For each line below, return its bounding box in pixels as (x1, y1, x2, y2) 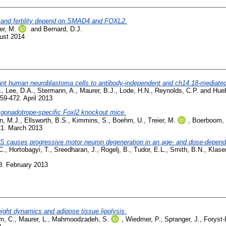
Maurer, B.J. (80, 86, 116, 94)
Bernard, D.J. (43, 25, 82, 33)
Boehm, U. (112, 116, 144, 124)
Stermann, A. (37, 86, 76, 94)
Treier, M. (148, 116, 176, 124)
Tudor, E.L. (134, 145, 166, 153)
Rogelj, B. (101, 145, 130, 153)
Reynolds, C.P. (155, 86, 198, 94)
